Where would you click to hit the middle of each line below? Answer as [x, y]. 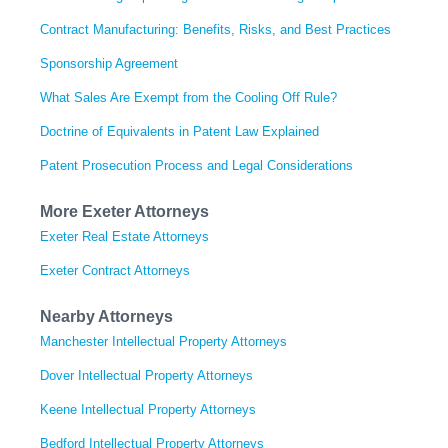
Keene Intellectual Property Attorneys [148, 410]
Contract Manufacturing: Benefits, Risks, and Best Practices [215, 30]
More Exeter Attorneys [124, 212]
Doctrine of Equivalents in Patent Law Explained [179, 132]
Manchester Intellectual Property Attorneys [163, 342]
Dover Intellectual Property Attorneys [146, 376]
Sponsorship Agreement [109, 64]
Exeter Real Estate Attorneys [124, 237]
